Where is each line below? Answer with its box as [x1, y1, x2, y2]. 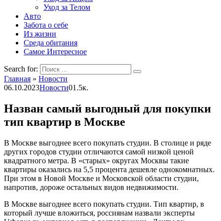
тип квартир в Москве [4, 115, 125, 128]
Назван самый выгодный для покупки [4, 102, 211, 115]
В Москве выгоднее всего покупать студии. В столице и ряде [4, 138, 211, 147]
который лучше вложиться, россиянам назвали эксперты [4, 208, 195, 217]
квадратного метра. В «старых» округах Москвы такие [4, 156, 189, 165]
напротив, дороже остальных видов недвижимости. [4, 183, 179, 191]
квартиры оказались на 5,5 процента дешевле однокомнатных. [4, 165, 215, 174]
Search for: [4, 65, 38, 73]
